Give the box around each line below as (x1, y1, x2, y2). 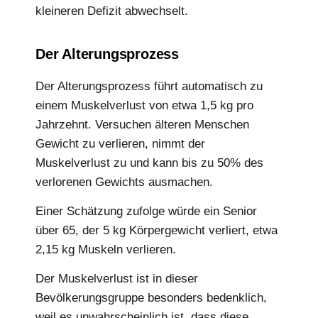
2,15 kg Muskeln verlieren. (35, 242, 176, 256)
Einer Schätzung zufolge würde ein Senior (35, 204, 257, 218)
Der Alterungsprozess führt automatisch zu (35, 79, 263, 93)
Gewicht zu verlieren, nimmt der (35, 136, 205, 150)
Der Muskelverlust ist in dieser (35, 272, 198, 286)
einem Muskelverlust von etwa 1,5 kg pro (35, 98, 253, 112)
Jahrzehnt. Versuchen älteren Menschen (35, 117, 249, 131)
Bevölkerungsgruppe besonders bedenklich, (35, 291, 267, 305)
